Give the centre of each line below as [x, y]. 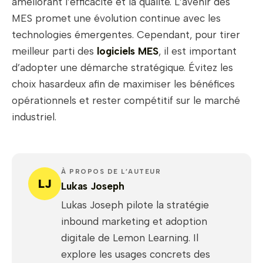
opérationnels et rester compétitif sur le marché [126, 101]
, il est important [198, 51]
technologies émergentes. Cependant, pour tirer [126, 35]
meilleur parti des [53, 51]
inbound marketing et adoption [134, 222]
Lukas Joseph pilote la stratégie [135, 205]
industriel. [34, 117]
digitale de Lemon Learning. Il [130, 238]
